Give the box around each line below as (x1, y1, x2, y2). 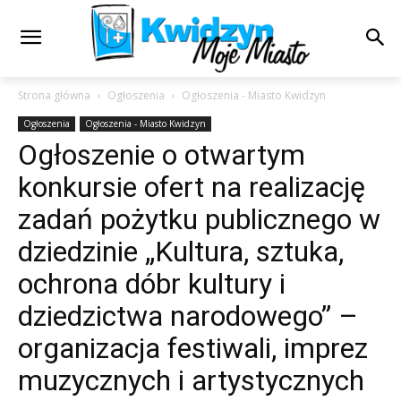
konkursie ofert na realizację (18, 169, 365, 204)
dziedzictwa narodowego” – (18, 298, 358, 333)
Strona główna (18, 87, 90, 103)
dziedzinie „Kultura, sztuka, (18, 234, 344, 269)
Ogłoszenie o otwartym (18, 137, 305, 172)
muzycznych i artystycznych (18, 363, 364, 397)
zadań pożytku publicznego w (18, 201, 380, 236)
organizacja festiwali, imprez (18, 330, 368, 365)
